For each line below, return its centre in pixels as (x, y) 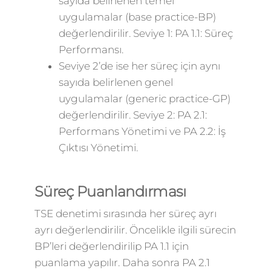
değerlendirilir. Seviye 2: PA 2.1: (132, 115)
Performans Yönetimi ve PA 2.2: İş (142, 131)
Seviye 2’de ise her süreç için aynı (139, 66)
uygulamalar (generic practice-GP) (144, 99)
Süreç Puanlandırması (110, 191)
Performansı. (91, 50)
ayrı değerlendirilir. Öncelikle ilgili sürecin (135, 230)
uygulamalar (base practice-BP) (137, 17)
